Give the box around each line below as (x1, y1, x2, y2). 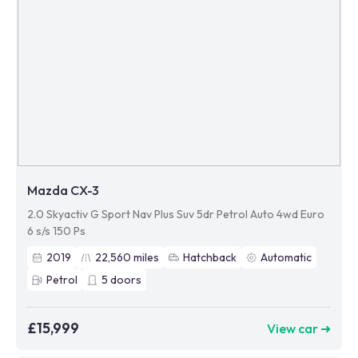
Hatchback (183, 250, 237, 265)
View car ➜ (267, 320, 331, 336)
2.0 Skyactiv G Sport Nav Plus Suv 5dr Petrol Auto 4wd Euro (27, 207, 324, 221)
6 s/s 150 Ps (27, 224, 86, 238)
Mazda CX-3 (27, 182, 99, 198)
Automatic (261, 250, 312, 265)
